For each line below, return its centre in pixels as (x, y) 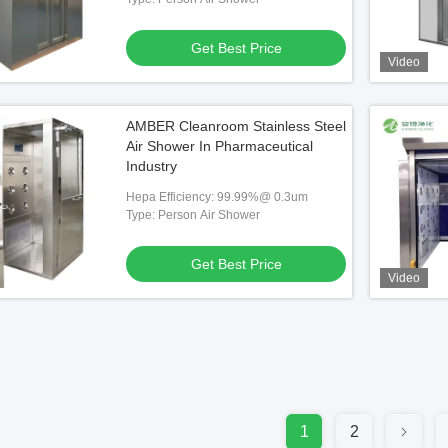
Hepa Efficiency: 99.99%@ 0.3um (217, 197)
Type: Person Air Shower (193, 215)
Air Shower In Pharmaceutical (219, 146)
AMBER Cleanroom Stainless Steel (236, 126)
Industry (151, 166)
